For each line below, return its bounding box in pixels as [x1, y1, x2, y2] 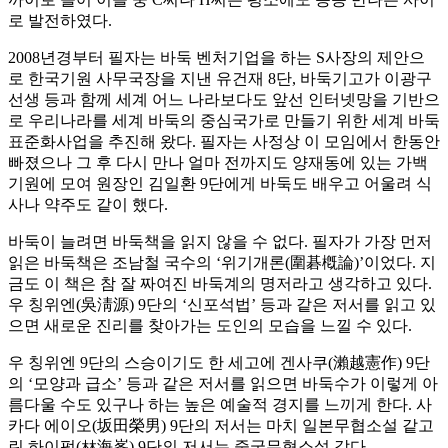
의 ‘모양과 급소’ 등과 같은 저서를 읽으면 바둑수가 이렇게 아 [8, 375, 438, 393]
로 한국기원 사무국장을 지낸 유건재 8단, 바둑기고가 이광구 [8, 70, 432, 88]
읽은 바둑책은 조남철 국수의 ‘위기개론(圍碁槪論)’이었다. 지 [8, 254, 436, 272]
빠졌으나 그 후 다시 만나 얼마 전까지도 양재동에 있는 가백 [8, 154, 428, 172]
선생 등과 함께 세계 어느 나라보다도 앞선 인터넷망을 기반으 [8, 91, 440, 109]
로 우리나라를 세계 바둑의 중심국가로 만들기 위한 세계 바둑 [8, 112, 440, 130]
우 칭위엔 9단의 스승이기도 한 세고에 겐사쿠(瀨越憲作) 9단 [8, 354, 430, 372]
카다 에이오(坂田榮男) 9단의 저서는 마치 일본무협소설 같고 [8, 417, 434, 435]
